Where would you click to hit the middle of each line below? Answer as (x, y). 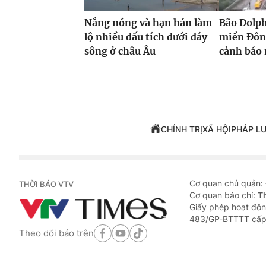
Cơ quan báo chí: (224, 195)
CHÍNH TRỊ (181, 129)
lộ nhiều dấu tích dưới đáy (146, 37)
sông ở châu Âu (120, 51)
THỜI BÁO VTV (46, 184)
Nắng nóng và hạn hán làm (148, 23)
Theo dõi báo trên (56, 233)
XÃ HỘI (216, 129)
